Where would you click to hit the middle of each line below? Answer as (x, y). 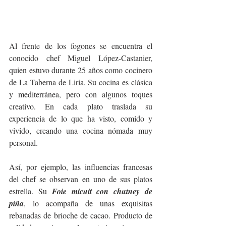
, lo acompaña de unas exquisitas (88, 203)
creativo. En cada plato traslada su (81, 106)
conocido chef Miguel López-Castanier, (81, 58)
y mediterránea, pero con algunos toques (81, 94)
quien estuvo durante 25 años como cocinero (81, 70)
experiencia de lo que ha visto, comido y (81, 119)
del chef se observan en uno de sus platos (81, 179)
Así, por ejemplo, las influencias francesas (81, 167)
